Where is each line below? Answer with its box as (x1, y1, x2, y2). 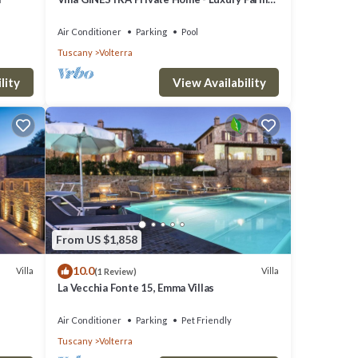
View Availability (172, 75, 266, 90)
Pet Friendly (181, 314, 232, 325)
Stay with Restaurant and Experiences (57, 7, 243, 21)
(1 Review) (93, 265, 137, 276)
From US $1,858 (55, 233, 137, 247)
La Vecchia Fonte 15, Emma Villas (57, 280, 215, 294)
